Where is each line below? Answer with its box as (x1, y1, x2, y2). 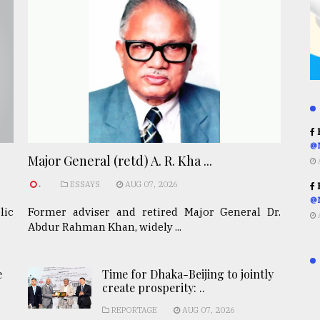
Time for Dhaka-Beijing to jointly (101, 266, 274, 282)
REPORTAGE (109, 305, 157, 316)
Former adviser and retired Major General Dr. (28, 205, 281, 219)
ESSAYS (68, 179, 100, 190)
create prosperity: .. (101, 280, 205, 296)
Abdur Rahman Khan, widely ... (28, 220, 181, 234)
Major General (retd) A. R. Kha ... (28, 152, 212, 170)
